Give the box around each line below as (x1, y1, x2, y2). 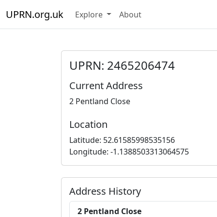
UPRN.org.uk (6, 7, 63, 21)
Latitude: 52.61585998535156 (69, 135, 175, 145)
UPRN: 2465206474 (69, 57, 175, 73)
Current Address (69, 79, 143, 92)
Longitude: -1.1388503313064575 (69, 146, 189, 157)
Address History (69, 185, 141, 198)
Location (69, 118, 108, 131)
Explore (75, 9, 105, 20)
